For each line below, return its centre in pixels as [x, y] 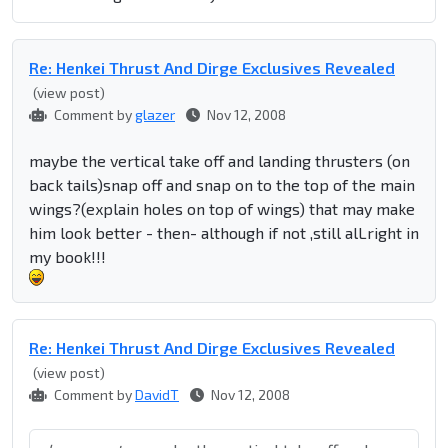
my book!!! [67, 257]
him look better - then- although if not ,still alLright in [224, 233]
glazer [155, 115]
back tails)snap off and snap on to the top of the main [222, 185]
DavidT [157, 395]
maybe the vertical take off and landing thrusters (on [219, 161]
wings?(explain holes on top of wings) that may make [222, 209]
